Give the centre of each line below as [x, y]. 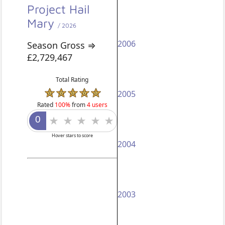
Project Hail [59, 9]
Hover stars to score [72, 135]
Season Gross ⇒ [62, 45]
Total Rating [72, 80]
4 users [97, 104]
